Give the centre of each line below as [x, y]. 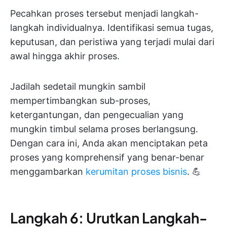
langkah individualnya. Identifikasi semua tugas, [112, 27]
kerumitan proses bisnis [136, 171]
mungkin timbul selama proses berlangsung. [104, 129]
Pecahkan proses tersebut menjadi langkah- [104, 13]
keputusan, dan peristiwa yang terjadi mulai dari [112, 42]
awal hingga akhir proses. [65, 56]
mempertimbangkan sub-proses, [80, 100]
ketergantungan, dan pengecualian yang [97, 115]
